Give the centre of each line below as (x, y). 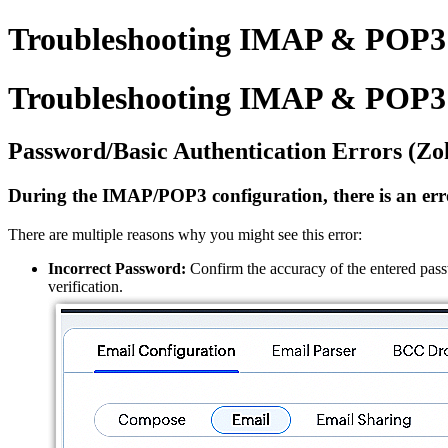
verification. (85, 286)
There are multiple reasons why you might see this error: (185, 234)
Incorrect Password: (117, 268)
